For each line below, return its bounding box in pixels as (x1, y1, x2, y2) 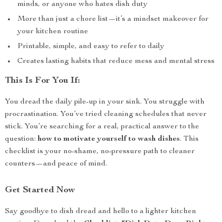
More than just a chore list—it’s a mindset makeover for (17, 15, 209, 23)
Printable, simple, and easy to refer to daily (17, 43, 165, 51)
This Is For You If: (5, 76, 80, 85)
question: (5, 135, 38, 143)
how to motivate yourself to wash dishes (38, 135, 180, 143)
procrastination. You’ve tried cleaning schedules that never (5, 111, 207, 118)
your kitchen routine (17, 28, 88, 36)
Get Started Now (5, 186, 75, 195)
